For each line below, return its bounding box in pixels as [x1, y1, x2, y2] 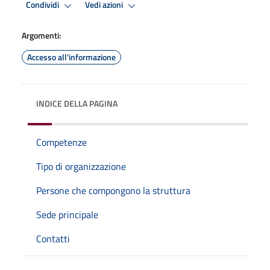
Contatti [36, 231, 70, 246]
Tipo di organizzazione [36, 159, 126, 174]
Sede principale [36, 207, 98, 222]
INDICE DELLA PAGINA [36, 96, 118, 110]
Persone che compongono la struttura [36, 183, 190, 198]
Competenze [36, 134, 87, 149]
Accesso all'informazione [27, 50, 116, 63]
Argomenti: [22, 28, 61, 42]
